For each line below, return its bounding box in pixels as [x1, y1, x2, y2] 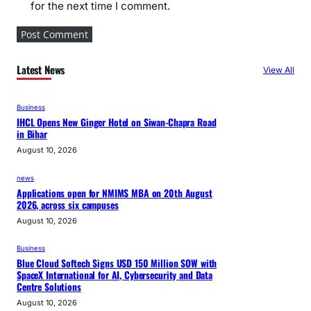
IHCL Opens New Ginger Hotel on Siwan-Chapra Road [17, 115, 217, 130]
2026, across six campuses [17, 197, 119, 212]
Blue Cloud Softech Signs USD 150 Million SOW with [17, 256, 217, 271]
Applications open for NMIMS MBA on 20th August [17, 185, 212, 200]
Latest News [17, 62, 65, 78]
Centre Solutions [17, 280, 81, 294]
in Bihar [17, 127, 47, 142]
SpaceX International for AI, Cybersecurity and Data [17, 268, 212, 283]
